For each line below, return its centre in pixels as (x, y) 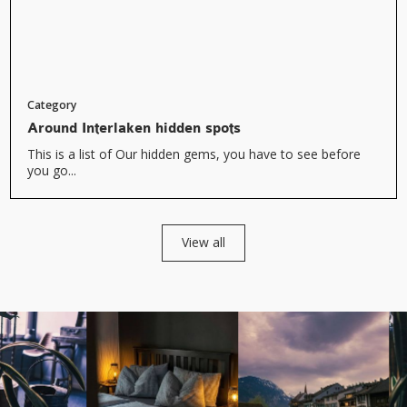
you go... (51, 171)
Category (51, 105)
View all (203, 243)
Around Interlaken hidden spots (134, 129)
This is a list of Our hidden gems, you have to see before (194, 154)
